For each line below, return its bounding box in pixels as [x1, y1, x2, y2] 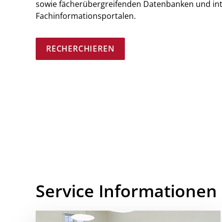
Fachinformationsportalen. [36, 10, 136, 21]
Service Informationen [36, 179, 217, 203]
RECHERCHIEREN [46, 43, 115, 54]
